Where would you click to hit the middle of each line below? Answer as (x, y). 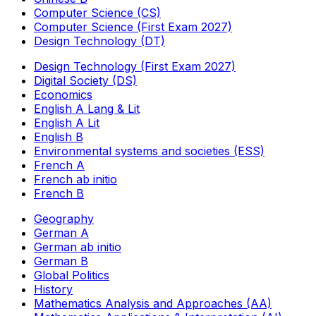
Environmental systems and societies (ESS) (149, 151)
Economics (63, 94)
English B (59, 136)
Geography (64, 218)
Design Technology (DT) (99, 41)
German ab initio (78, 247)
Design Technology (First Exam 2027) (135, 66)
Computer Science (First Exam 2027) (133, 26)
